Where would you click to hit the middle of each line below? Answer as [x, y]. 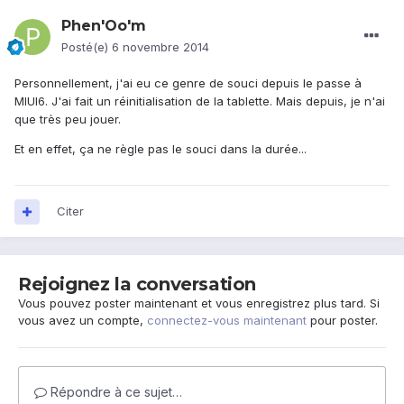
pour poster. [342, 321]
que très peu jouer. [68, 119]
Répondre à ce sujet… [115, 392]
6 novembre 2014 [161, 47]
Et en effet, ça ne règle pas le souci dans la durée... [161, 149]
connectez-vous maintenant [227, 321]
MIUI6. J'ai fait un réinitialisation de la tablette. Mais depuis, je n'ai [200, 101]
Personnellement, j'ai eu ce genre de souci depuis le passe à [188, 83]
